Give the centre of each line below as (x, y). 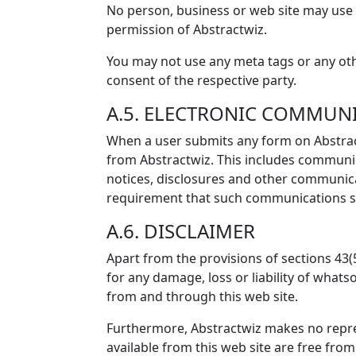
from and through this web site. (202, 296)
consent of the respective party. (201, 80)
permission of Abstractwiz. (187, 29)
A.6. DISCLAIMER (181, 231)
